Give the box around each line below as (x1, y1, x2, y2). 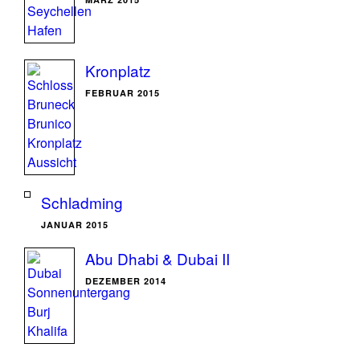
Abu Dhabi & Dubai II (85, 247, 230, 269)
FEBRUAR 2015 (85, 87, 160, 99)
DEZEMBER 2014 (85, 275, 166, 287)
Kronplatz (85, 59, 151, 81)
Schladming (41, 191, 123, 213)
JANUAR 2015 (41, 219, 108, 231)
